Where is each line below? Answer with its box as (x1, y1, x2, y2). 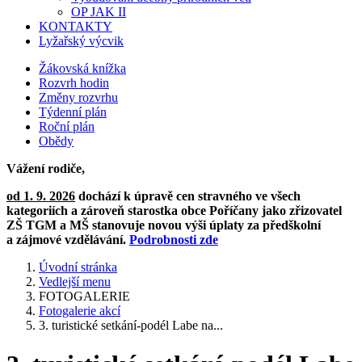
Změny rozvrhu (39, 90, 118, 104)
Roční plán (39, 120, 95, 133)
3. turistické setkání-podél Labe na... (39, 318, 223, 332)
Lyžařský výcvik (39, 34, 124, 48)
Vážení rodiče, (6, 162, 85, 175)
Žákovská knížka (39, 61, 126, 75)
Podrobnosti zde (129, 233, 218, 246)
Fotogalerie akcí (39, 304, 120, 318)
